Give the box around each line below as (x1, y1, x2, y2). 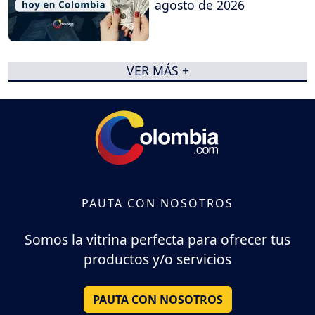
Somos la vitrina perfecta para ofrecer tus (25, 229, 290, 249)
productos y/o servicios (84, 249, 231, 269)
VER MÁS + (126, 62, 189, 79)
